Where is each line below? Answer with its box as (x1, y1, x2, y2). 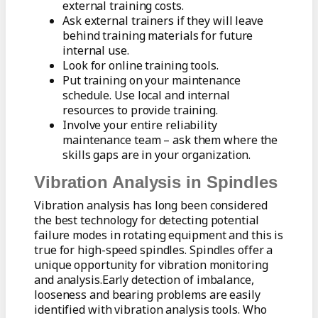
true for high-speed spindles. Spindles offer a (34, 242, 273, 258)
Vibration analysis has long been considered (34, 197, 268, 214)
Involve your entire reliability (62, 117, 217, 133)
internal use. (62, 43, 129, 59)
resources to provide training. (62, 102, 218, 119)
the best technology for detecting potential (34, 212, 259, 229)
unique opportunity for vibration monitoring (34, 257, 268, 273)
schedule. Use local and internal (62, 87, 230, 104)
